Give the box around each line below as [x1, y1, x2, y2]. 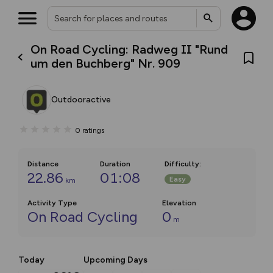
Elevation [162, 199, 196, 207]
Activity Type [27, 199, 77, 207]
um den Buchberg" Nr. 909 [30, 56, 181, 71]
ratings [82, 126, 104, 135]
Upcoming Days [83, 255, 147, 265]
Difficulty [165, 160, 199, 168]
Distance [27, 160, 58, 168]
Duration [100, 160, 130, 168]
